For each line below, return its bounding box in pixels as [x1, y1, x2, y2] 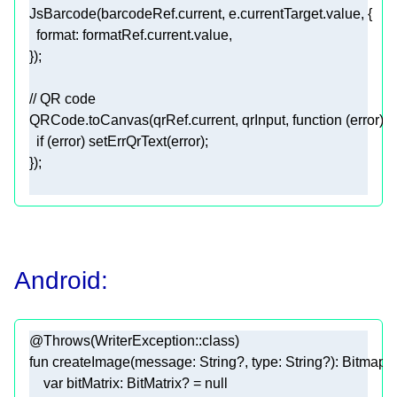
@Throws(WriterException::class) [29, 333, 239, 349]
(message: [130, 354, 199, 370]
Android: [14, 267, 108, 295]
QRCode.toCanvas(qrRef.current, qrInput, [29, 113, 292, 128]
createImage [52, 354, 130, 370]
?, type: [237, 354, 285, 370]
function [292, 113, 342, 128]
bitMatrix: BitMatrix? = [63, 376, 205, 392]
